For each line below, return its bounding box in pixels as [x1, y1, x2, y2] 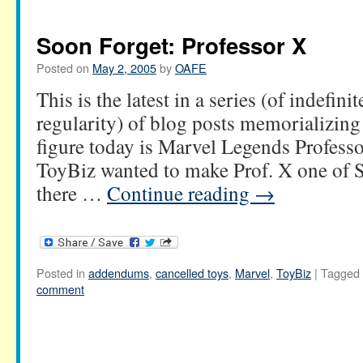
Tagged [321, 264, 360, 282]
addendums [88, 264, 149, 282]
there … [36, 178, 107, 207]
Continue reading [107, 178, 254, 207]
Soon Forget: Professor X [36, 28, 306, 61]
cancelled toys [156, 264, 228, 282]
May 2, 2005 [92, 58, 156, 76]
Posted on [36, 58, 89, 76]
